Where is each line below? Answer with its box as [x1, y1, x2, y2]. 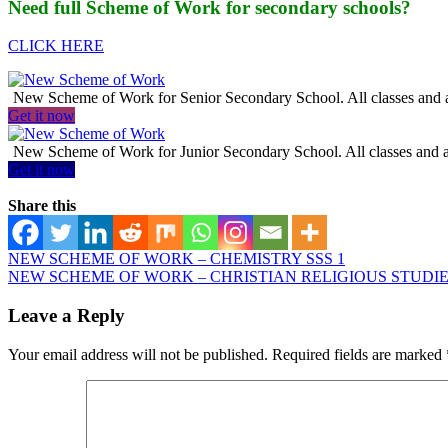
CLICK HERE [8, 37, 104, 55]
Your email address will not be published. [8, 345, 268, 363]
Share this [8, 197, 76, 215]
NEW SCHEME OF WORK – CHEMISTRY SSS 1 [8, 250, 345, 268]
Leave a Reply [8, 305, 125, 327]
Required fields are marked [272, 345, 446, 363]
